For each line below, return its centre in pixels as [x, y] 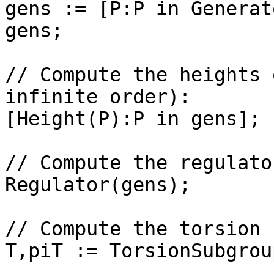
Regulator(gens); [98, 185]
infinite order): [104, 97]
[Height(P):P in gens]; [133, 119]
